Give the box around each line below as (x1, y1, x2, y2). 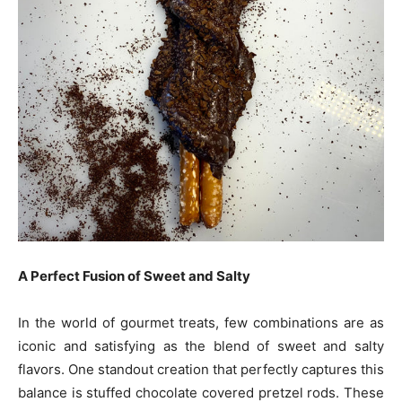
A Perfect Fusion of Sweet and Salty (18, 267, 250, 284)
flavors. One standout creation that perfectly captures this (18, 361, 384, 378)
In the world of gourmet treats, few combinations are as (18, 314, 384, 331)
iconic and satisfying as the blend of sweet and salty (18, 337, 384, 354)
